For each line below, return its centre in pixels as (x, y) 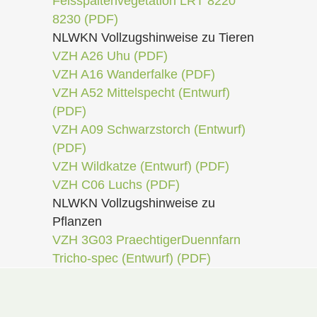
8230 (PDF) (85, 19)
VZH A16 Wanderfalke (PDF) (134, 74)
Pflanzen (77, 221)
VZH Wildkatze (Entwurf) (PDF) (141, 166)
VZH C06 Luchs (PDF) (116, 185)
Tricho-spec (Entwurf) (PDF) (132, 258)
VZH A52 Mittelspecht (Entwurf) (141, 93)
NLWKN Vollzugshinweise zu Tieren (153, 38)
